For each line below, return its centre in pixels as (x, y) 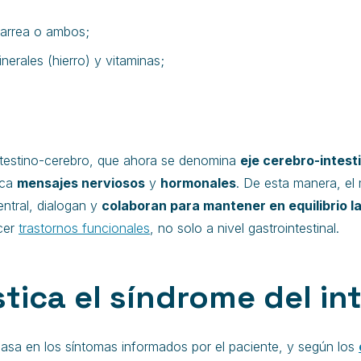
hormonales (198, 183)
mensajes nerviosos (81, 183)
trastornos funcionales (84, 228)
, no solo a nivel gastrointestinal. (245, 228)
